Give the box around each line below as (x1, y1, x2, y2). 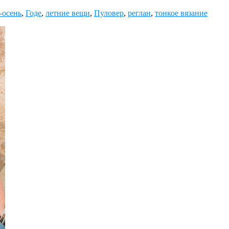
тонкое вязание (155, 8, 208, 17)
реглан (128, 8, 151, 17)
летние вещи (45, 8, 90, 17)
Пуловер (94, 8, 124, 17)
